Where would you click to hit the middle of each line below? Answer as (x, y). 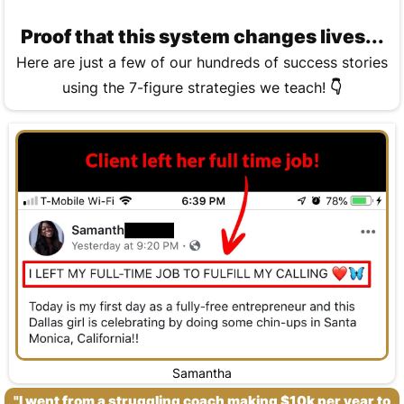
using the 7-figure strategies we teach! (196, 87)
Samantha (202, 372)
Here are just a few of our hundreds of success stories (202, 62)
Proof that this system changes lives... (202, 36)
